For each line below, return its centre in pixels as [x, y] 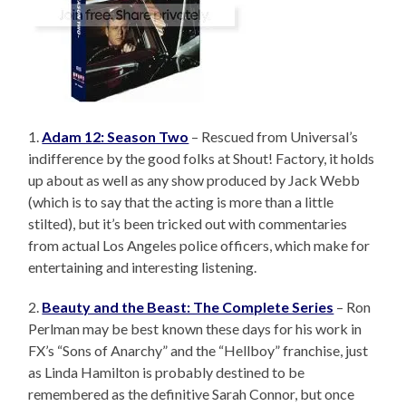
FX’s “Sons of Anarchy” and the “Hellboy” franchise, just [198, 351]
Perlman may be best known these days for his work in [195, 329]
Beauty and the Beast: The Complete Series [188, 307]
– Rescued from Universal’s [274, 137]
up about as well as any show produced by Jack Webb [194, 180]
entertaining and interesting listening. [143, 267]
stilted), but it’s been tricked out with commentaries [188, 224]
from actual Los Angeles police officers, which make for [199, 246]
